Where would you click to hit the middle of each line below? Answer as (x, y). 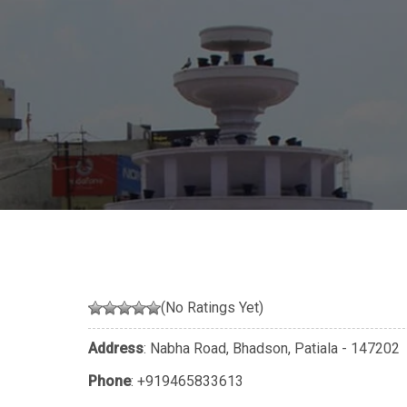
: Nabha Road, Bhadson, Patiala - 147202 (272, 349)
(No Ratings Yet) (212, 308)
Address (116, 349)
